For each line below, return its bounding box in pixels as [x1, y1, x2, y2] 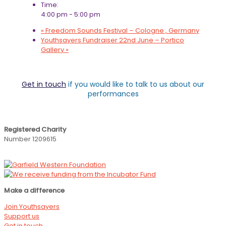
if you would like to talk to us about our [66, 79, 204, 90]
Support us [4, 211, 39, 221]
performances [87, 89, 139, 99]
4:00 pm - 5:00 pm [41, 9, 100, 19]
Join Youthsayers [4, 201, 60, 211]
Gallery [41, 44, 66, 54]
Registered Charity [4, 124, 67, 134]
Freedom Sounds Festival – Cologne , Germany [44, 25, 199, 35]
